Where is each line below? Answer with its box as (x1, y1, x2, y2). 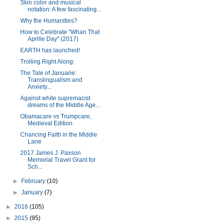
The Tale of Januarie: (20, 70, 76, 76)
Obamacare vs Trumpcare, (20, 113, 91, 120)
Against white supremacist (20, 95, 90, 102)
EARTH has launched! (20, 47, 80, 54)
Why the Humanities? (20, 17, 77, 24)
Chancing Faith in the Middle (20, 131, 97, 138)
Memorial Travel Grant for (27, 156, 96, 163)
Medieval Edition (27, 120, 73, 127)
